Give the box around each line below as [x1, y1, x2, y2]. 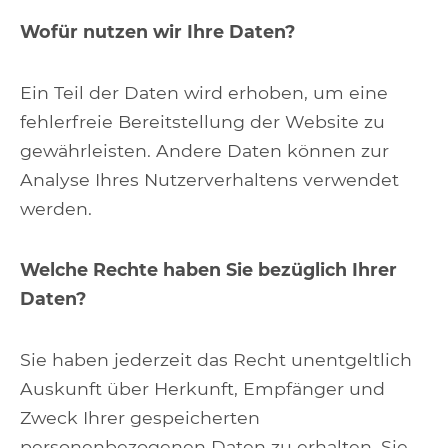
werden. [20, 198, 92, 219]
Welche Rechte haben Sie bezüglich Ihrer [20, 259, 397, 280]
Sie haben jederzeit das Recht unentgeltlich [20, 349, 412, 370]
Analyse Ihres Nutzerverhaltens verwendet [20, 169, 399, 190]
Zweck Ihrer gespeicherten [20, 407, 260, 428]
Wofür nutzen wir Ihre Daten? [20, 21, 295, 42]
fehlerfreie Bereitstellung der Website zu [20, 111, 385, 132]
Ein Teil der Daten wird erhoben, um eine [20, 82, 388, 103]
